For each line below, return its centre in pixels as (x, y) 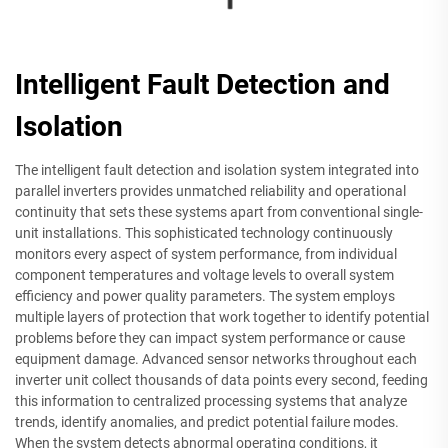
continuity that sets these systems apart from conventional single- (219, 212)
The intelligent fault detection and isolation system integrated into (217, 170)
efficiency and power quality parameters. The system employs (205, 296)
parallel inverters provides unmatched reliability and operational (210, 191)
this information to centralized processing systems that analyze (211, 401)
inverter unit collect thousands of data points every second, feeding (221, 380)
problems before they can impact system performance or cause (210, 338)
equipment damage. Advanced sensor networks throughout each (216, 359)
